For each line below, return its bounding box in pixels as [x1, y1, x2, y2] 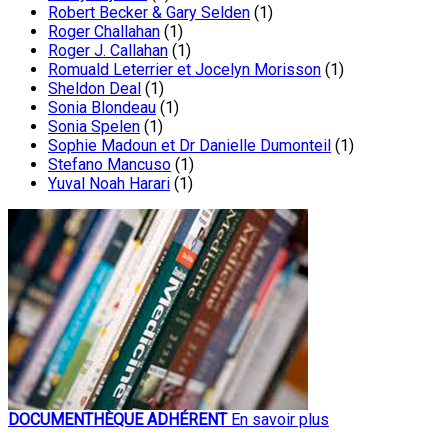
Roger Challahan [48, 21, 160, 41]
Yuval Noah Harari [48, 173, 170, 193]
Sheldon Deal [48, 78, 141, 98]
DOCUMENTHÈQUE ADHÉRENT [8, 409, 227, 429]
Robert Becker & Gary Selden [48, 2, 250, 22]
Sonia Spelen [48, 116, 140, 136]
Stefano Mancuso [48, 154, 171, 174]
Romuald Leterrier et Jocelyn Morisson [48, 59, 321, 79]
